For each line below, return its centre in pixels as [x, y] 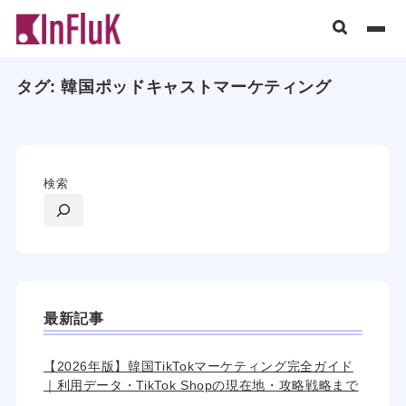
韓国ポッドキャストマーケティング [196, 87]
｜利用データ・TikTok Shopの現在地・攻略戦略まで [201, 385]
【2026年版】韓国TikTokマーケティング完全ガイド [198, 366]
